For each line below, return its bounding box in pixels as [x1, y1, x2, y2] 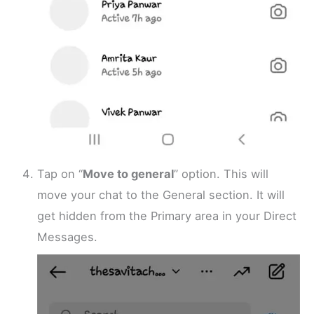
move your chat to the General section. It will [37, 187, 285, 202]
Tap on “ [37, 166, 83, 181]
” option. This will [174, 166, 269, 181]
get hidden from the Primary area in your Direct [37, 208, 297, 223]
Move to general [83, 166, 175, 181]
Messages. [37, 229, 98, 244]
